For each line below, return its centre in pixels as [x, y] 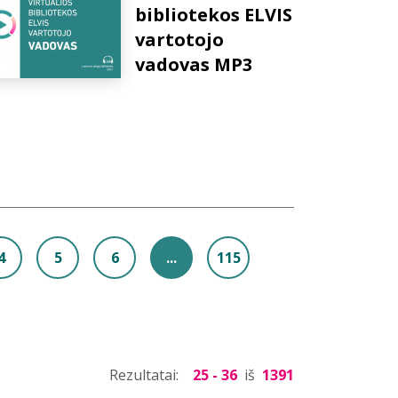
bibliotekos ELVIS [214, 15]
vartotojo [179, 40]
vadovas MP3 [194, 64]
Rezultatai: [146, 375]
